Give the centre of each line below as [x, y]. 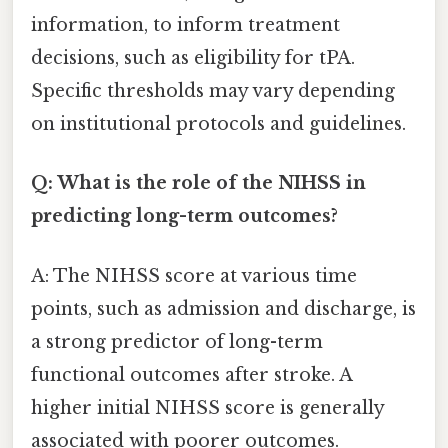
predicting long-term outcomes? [184, 216]
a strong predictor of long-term [177, 341]
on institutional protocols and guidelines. [218, 124]
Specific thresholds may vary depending [213, 91]
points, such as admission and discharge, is [223, 308]
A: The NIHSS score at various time [194, 275]
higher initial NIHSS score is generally [207, 407]
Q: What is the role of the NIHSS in [198, 183]
